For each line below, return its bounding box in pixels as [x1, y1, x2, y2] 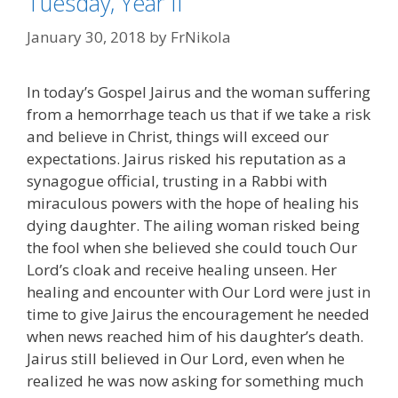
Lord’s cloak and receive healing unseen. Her [27, 259, 337, 280]
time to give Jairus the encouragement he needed [27, 303, 370, 324]
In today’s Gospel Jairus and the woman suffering [27, 81, 370, 102]
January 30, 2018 [27, 26, 146, 47]
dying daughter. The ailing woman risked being [27, 214, 360, 235]
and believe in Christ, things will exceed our [27, 125, 329, 147]
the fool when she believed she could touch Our [27, 236, 357, 258]
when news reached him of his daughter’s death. [27, 325, 363, 346]
